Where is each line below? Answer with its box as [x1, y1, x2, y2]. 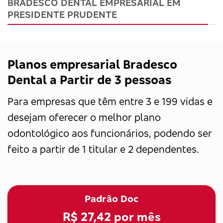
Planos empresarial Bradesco [7, 56, 177, 72]
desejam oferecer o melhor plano [7, 111, 161, 123]
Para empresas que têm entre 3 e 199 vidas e [7, 95, 213, 108]
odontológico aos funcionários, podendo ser [7, 126, 212, 139]
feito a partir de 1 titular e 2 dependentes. [7, 142, 199, 155]
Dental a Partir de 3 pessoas [7, 72, 171, 87]
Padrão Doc [85, 192, 138, 205]
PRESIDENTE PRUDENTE [7, 8, 117, 20]
